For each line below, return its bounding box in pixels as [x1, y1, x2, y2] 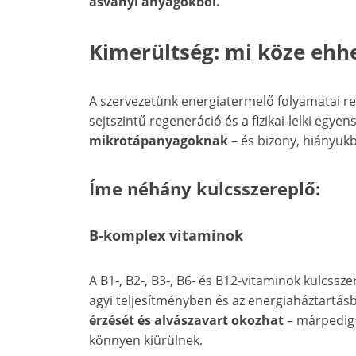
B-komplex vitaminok [89, 226, 243, 246]
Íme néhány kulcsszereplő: [89, 176, 320, 201]
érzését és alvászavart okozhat [89, 311, 284, 330]
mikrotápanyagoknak [89, 132, 228, 150]
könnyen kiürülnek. [89, 331, 203, 350]
